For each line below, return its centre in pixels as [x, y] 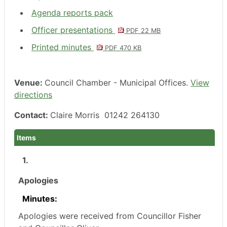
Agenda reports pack [72, 12]
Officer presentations [73, 30]
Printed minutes [63, 47]
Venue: [29, 82]
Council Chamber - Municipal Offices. [118, 82]
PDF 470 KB [122, 48]
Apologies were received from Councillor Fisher [110, 216]
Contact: [32, 115]
